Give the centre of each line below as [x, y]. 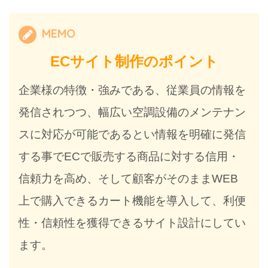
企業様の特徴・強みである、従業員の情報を [133, 90]
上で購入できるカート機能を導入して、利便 [133, 201]
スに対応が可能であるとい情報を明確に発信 [133, 135]
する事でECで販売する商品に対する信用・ [129, 157]
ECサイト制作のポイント [134, 62]
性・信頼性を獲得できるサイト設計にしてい [133, 223]
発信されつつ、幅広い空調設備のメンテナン [133, 112]
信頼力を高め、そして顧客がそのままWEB [129, 179]
